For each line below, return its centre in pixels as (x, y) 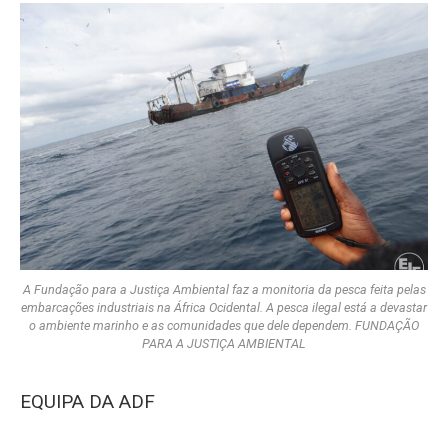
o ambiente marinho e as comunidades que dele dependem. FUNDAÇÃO (224, 325)
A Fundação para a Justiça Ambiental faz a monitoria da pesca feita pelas (224, 289)
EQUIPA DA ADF (87, 401)
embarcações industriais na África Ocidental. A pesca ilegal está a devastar (224, 307)
